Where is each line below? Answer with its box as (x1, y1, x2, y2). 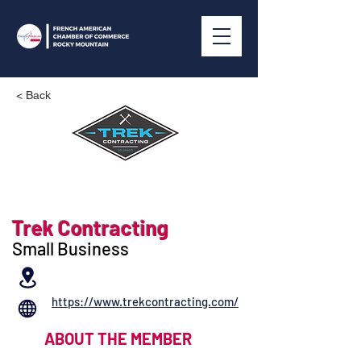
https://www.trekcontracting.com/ (52, 294, 239, 309)
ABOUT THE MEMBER (44, 329, 192, 348)
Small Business (12, 238, 129, 259)
